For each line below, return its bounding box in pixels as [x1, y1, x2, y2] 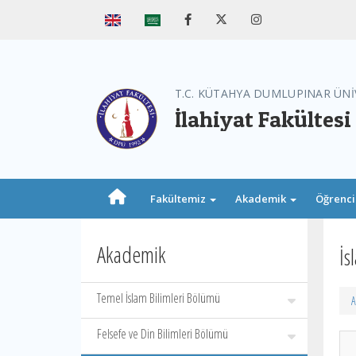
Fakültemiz [150, 192, 208, 206]
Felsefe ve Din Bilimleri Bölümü [97, 325, 228, 342]
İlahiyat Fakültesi [174, 106, 351, 133]
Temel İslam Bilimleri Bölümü [97, 289, 220, 307]
